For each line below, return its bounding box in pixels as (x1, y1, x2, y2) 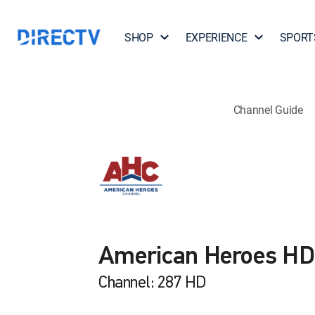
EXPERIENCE (185, 30, 247, 45)
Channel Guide (233, 101, 303, 117)
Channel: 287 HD (98, 275, 206, 292)
